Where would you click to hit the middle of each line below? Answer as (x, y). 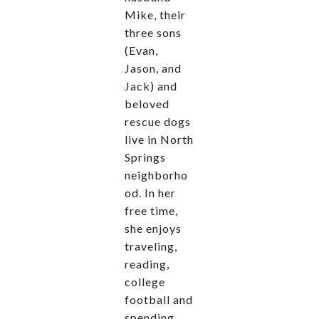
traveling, (151, 246)
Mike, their (155, 14)
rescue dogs (158, 121)
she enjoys (153, 228)
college (145, 281)
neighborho (156, 174)
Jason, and (153, 68)
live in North (159, 139)
